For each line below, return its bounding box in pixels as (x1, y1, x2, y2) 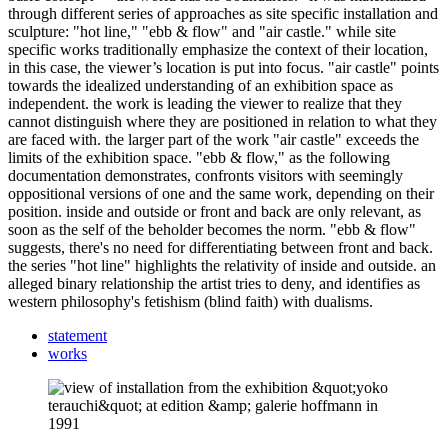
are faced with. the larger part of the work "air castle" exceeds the (8, 130, 419, 148)
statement (48, 326, 107, 344)
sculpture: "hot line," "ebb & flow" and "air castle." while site (8, 22, 396, 40)
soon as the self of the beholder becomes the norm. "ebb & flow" (8, 220, 416, 238)
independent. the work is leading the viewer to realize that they (8, 94, 402, 112)
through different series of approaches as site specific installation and (8, 4, 438, 22)
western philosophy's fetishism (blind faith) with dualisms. (8, 292, 373, 310)
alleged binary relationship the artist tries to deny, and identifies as (8, 274, 420, 292)
